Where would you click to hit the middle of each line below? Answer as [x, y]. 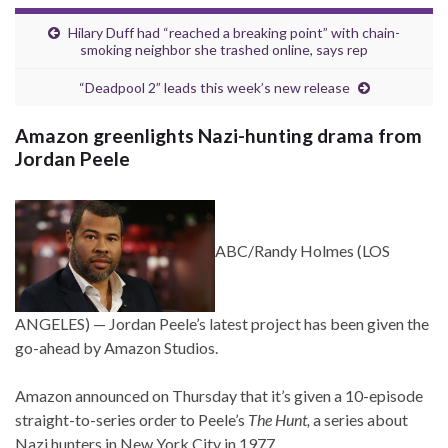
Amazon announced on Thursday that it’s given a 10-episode [219, 396]
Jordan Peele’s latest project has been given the [269, 324]
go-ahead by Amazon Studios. [116, 348]
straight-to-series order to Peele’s [130, 420]
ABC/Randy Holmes [284, 251]
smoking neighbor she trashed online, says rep [224, 49]
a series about [359, 420]
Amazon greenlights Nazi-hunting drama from [218, 135]
